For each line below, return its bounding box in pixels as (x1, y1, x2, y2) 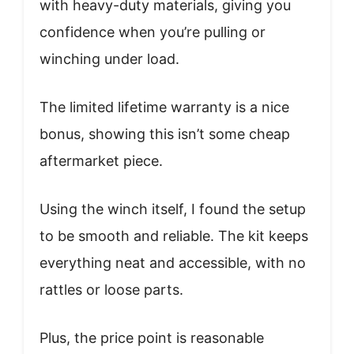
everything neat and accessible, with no (40, 254, 306, 271)
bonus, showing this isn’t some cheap (40, 125, 290, 142)
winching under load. (40, 50, 179, 67)
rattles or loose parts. (40, 281, 183, 298)
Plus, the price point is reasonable (40, 329, 264, 346)
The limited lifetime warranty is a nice (40, 98, 289, 115)
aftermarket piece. (40, 152, 163, 169)
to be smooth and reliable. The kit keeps (40, 227, 308, 244)
